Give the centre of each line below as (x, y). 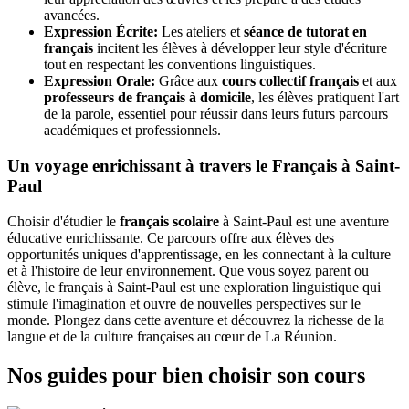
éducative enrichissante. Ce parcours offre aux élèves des (171, 237)
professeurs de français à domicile (147, 98)
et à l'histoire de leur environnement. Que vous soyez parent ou (188, 270)
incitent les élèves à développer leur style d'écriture (240, 48)
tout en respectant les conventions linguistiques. (180, 65)
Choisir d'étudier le (63, 221)
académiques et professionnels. (132, 131)
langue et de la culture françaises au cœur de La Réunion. (172, 336)
